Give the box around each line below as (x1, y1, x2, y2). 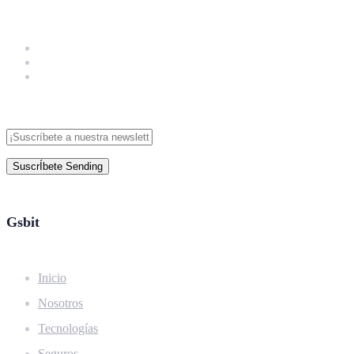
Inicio (38, 271, 66, 284)
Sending (66, 160, 103, 172)
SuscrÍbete (13, 160, 62, 172)
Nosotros (38, 296, 83, 310)
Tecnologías (38, 322, 98, 335)
